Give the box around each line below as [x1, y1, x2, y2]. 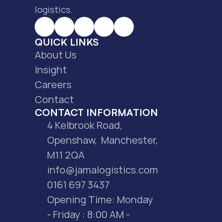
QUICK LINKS [35, 36, 99, 48]
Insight [35, 63, 67, 76]
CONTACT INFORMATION [35, 106, 158, 118]
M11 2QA [47, 148, 85, 162]
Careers [35, 78, 71, 91]
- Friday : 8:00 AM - [47, 208, 130, 221]
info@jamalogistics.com [47, 163, 158, 176]
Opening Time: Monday [47, 193, 153, 206]
